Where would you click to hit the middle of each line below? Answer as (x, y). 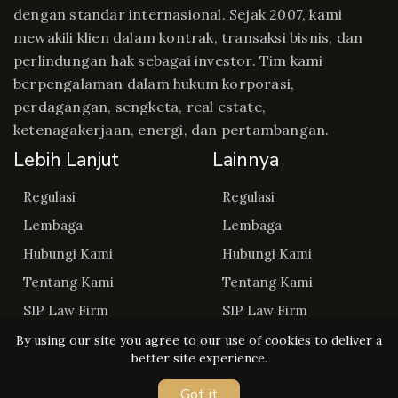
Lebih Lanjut (66, 160)
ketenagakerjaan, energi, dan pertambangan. (171, 130)
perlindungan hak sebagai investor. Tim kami (168, 60)
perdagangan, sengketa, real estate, (139, 107)
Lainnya (246, 160)
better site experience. (199, 358)
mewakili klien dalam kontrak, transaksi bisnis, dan (188, 37)
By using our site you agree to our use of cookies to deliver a (199, 340)
